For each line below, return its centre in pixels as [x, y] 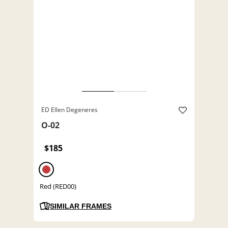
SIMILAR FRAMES [81, 206]
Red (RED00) [58, 187]
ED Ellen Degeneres [69, 110]
